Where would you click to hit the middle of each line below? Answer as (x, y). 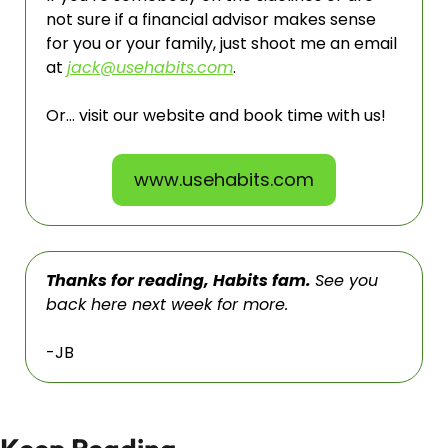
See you (346, 280)
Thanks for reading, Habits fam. (180, 280)
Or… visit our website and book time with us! (216, 115)
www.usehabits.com (224, 179)
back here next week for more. (169, 304)
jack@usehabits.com (150, 67)
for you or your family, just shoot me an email (221, 43)
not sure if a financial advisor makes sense (211, 19)
